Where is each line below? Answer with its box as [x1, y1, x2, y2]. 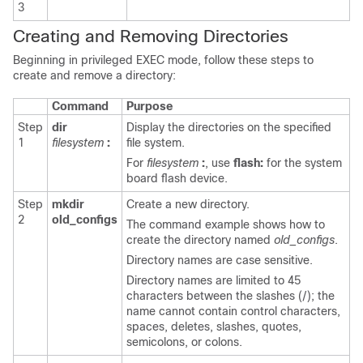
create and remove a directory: [13, 69, 176, 82]
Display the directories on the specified [126, 121, 331, 134]
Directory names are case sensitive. [126, 254, 313, 267]
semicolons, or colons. [126, 335, 242, 348]
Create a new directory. [126, 198, 250, 211]
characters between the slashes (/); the [126, 289, 335, 302]
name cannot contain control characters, [126, 305, 340, 318]
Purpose [126, 100, 173, 113]
